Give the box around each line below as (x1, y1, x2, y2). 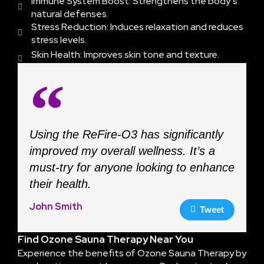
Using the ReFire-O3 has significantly (29, 127, 223, 141)
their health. (29, 177, 91, 190)
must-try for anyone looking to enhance (29, 160, 235, 174)
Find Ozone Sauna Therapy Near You (18, 232, 193, 246)
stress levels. (31, 33, 87, 46)
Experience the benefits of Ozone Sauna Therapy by (18, 246, 246, 259)
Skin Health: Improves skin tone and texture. (31, 48, 219, 61)
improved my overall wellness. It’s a (29, 144, 215, 157)
